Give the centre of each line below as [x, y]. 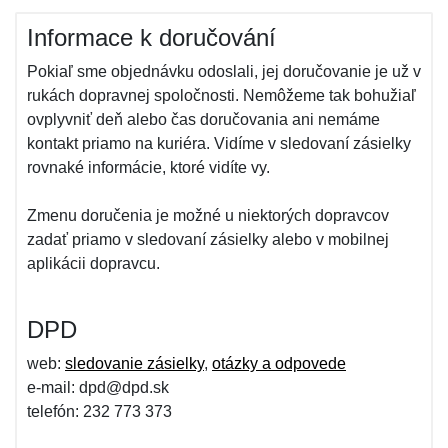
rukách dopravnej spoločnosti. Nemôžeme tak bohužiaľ [221, 95]
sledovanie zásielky [134, 363]
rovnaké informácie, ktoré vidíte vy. [148, 167]
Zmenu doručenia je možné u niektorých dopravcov [208, 215]
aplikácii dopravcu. [93, 263]
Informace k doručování [151, 37]
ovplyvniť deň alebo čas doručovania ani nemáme [203, 119]
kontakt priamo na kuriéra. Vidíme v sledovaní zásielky [219, 143]
